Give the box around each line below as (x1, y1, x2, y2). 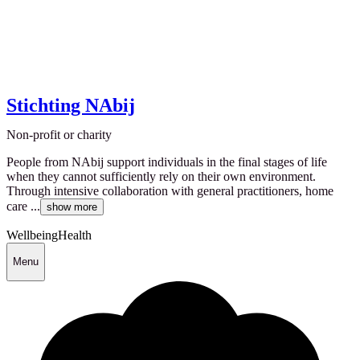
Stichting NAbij (6, 94, 135, 116)
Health (58, 227, 92, 242)
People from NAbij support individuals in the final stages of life (6, 154, 327, 169)
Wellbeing (6, 227, 58, 242)
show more (47, 200, 97, 213)
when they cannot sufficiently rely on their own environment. (6, 169, 316, 183)
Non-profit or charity (6, 127, 112, 141)
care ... (6, 198, 40, 213)
